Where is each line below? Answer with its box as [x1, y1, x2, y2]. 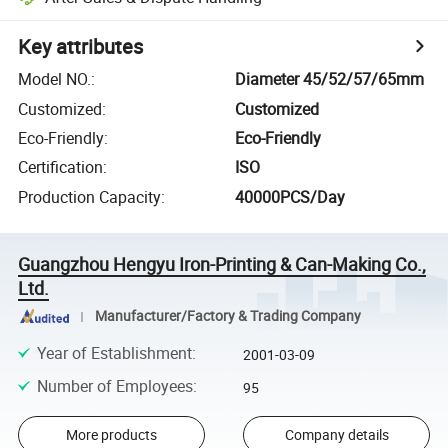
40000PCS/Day [235, 185, 346, 208]
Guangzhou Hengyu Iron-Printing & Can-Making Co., [18, 251, 427, 276]
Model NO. [18, 68, 92, 91]
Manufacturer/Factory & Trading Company [94, 307, 361, 326]
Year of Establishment [36, 342, 192, 365]
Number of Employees [36, 374, 193, 397]
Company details [284, 425, 389, 445]
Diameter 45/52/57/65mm [235, 68, 425, 91]
